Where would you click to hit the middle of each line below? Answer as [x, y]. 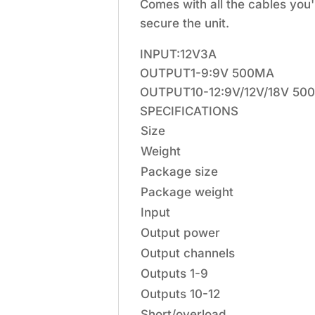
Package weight [187, 192]
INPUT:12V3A [178, 54]
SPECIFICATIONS [189, 111]
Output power [180, 232]
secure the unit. [185, 23]
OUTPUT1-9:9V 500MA [207, 73]
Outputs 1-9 [174, 273]
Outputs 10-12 [180, 294]
